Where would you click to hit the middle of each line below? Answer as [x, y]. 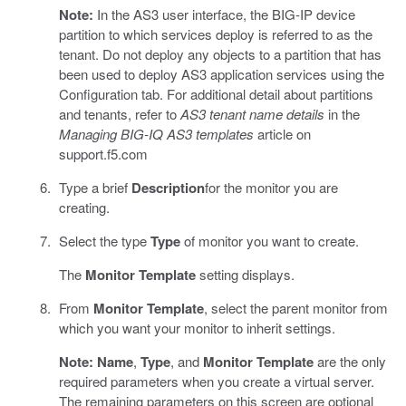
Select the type [104, 240]
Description [168, 187]
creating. [84, 207]
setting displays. [245, 274]
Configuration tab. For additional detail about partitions [216, 93]
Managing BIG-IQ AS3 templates [156, 133]
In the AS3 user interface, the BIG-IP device [224, 14]
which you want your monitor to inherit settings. [197, 327]
